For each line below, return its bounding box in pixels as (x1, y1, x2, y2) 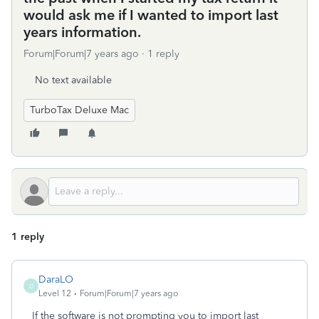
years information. (23, 23, 141, 41)
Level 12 (38, 288, 71, 298)
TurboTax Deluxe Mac (30, 104, 129, 116)
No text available (35, 74, 112, 86)
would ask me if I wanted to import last (23, 6, 278, 23)
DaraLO (38, 273, 73, 286)
